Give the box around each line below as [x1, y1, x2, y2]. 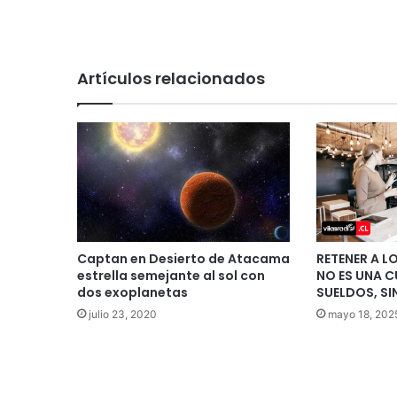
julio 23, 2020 [89, 307, 157, 321]
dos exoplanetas [77, 283, 188, 301]
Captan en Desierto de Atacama [77, 249, 290, 268]
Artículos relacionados [77, 66, 265, 90]
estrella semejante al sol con [77, 266, 265, 284]
